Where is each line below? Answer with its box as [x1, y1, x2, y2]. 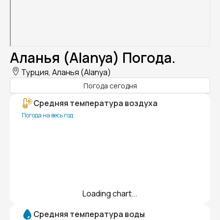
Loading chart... [82, 188, 137, 199]
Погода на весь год [22, 111, 73, 120]
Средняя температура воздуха [33, 98, 158, 109]
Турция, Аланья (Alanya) [21, 67, 111, 78]
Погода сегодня [83, 81, 137, 90]
